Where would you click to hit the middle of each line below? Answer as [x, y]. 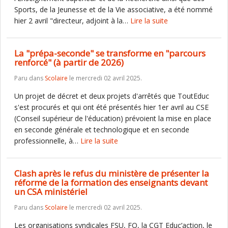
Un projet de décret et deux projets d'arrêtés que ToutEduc [112, 96]
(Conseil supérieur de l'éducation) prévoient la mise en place [113, 118]
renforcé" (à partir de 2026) [69, 62]
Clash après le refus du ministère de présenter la [112, 173]
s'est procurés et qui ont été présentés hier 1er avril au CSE [111, 107]
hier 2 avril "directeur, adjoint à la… [72, 21]
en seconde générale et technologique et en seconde [102, 130]
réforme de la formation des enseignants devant [111, 182]
